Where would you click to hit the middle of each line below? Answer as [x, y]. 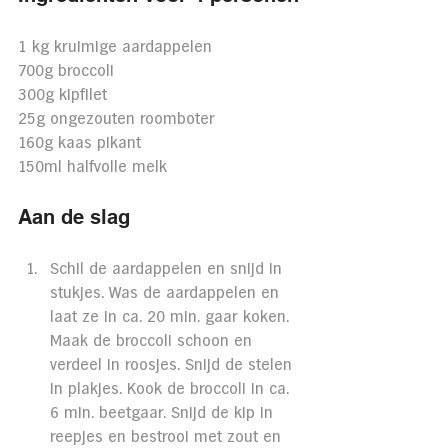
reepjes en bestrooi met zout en [168, 437]
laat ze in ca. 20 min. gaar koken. [172, 317]
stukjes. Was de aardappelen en [167, 293]
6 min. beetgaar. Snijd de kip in [164, 413]
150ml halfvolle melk [92, 167]
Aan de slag [74, 216]
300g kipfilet [62, 95]
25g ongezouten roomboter [116, 119]
